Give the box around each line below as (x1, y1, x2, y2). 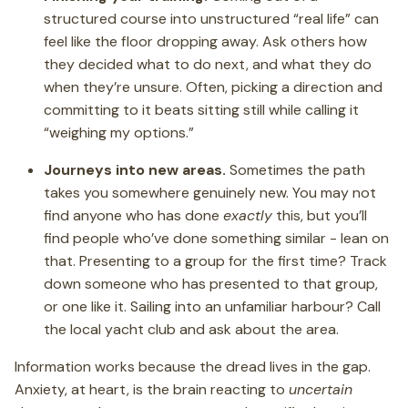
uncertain (289, 380, 352, 399)
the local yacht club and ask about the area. (44, 320, 339, 339)
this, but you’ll (272, 206, 367, 225)
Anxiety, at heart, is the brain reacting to (15, 380, 289, 399)
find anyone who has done (44, 206, 223, 225)
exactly (223, 206, 272, 225)
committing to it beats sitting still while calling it (44, 100, 359, 119)
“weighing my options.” (44, 123, 194, 142)
